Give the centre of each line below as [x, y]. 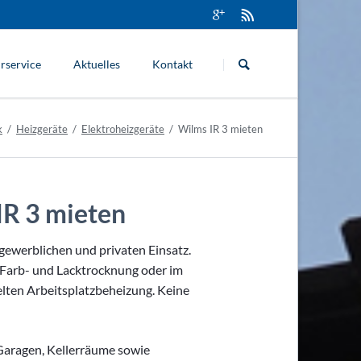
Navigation [239, 39]
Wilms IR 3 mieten [220, 129]
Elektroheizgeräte [123, 129]
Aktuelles [97, 64]
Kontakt [173, 64]
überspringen [245, 59]
